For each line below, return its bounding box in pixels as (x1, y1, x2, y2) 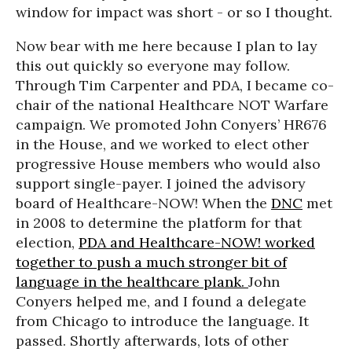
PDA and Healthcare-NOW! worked (79, 233, 315, 251)
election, (16, 233, 79, 251)
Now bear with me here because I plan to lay (16, 37, 317, 55)
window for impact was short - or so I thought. (16, 3, 332, 21)
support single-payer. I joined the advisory (16, 174, 306, 192)
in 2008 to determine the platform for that (16, 214, 302, 232)
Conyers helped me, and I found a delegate (16, 292, 306, 310)
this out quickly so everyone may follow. (16, 57, 290, 75)
